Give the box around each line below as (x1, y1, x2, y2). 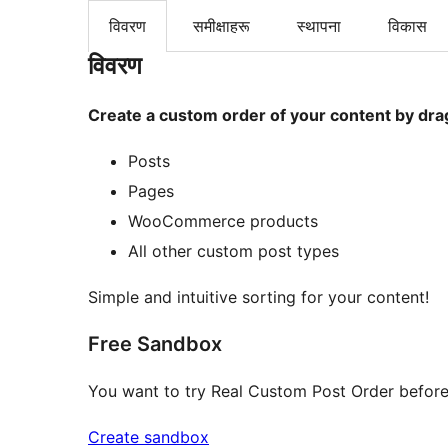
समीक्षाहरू (193, 15, 250, 36)
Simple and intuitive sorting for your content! (88, 287, 429, 308)
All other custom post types (128, 241, 339, 262)
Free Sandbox (88, 332, 222, 357)
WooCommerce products (128, 211, 318, 232)
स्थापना (297, 15, 341, 36)
